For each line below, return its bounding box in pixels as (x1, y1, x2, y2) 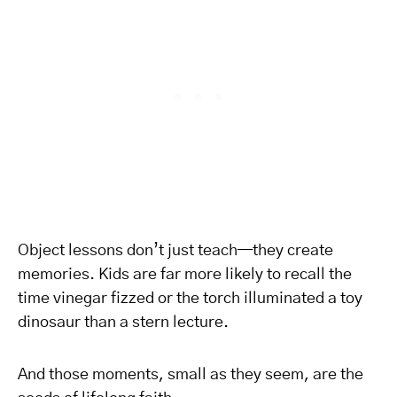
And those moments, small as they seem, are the (18, 367, 363, 383)
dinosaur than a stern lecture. (18, 315, 229, 331)
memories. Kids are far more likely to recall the (18, 267, 352, 283)
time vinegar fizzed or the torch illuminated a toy (18, 291, 362, 307)
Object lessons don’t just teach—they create (18, 243, 333, 259)
